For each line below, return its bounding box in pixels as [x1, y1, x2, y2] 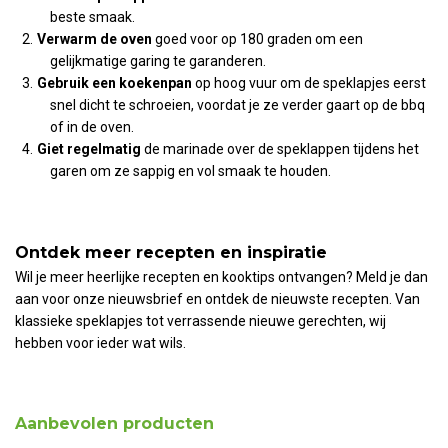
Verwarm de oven [37, 31, 153, 48]
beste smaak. [50, 9, 135, 26]
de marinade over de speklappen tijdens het [141, 141, 420, 158]
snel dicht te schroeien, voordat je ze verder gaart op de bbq [50, 97, 425, 114]
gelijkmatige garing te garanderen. [50, 53, 266, 70]
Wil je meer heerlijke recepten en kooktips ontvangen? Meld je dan [15, 268, 428, 285]
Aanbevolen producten [15, 414, 214, 434]
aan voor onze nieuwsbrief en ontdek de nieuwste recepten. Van [15, 290, 420, 307]
